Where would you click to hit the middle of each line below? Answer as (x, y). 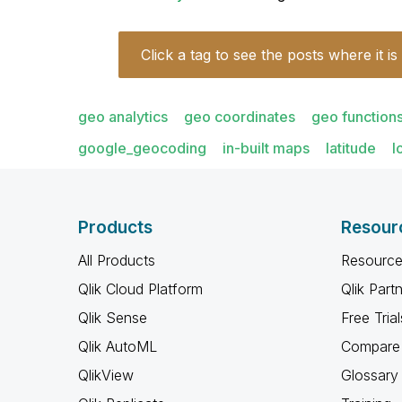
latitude (351, 148)
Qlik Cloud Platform (140, 289)
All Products (117, 260)
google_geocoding (142, 148)
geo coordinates (240, 117)
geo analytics (123, 117)
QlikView (106, 375)
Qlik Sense (113, 318)
